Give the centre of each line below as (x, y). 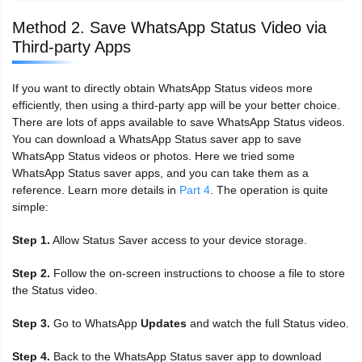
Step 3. (31, 323)
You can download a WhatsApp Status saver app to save (157, 139)
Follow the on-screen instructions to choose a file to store (198, 273)
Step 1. (31, 240)
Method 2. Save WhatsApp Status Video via (169, 27)
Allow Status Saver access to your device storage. (179, 240)
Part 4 (195, 189)
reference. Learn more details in (96, 189)
